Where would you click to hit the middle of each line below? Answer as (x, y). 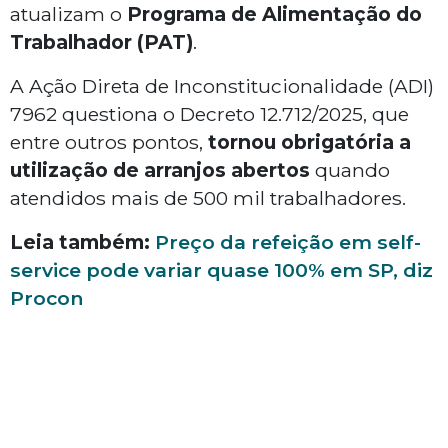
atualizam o (68, 14)
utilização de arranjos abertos (160, 170)
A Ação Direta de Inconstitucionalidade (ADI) (222, 86)
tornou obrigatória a (309, 142)
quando (350, 170)
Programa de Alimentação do (274, 14)
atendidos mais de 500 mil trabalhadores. (208, 198)
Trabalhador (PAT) (101, 42)
